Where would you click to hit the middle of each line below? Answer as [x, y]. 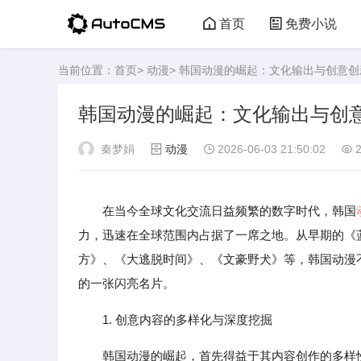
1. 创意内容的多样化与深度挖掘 [187, 320]
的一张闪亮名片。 [127, 283]
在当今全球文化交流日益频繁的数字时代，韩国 [229, 211]
